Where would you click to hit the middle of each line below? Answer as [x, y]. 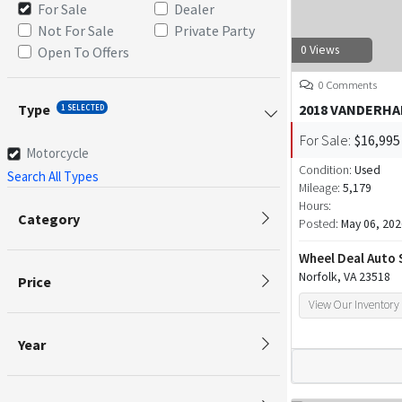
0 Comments [346, 84]
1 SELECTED [82, 107]
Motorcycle [57, 153]
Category [49, 218]
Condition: [327, 170]
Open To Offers [84, 52]
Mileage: [319, 188]
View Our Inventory [354, 305]
